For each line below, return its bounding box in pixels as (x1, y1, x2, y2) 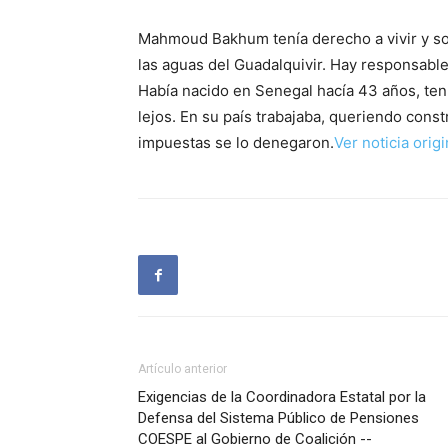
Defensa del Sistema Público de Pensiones (138, 409, 419, 427)
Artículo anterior (138, 362, 227, 376)
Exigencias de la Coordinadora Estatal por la (138, 388, 426, 406)
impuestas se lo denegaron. (138, 133, 334, 152)
